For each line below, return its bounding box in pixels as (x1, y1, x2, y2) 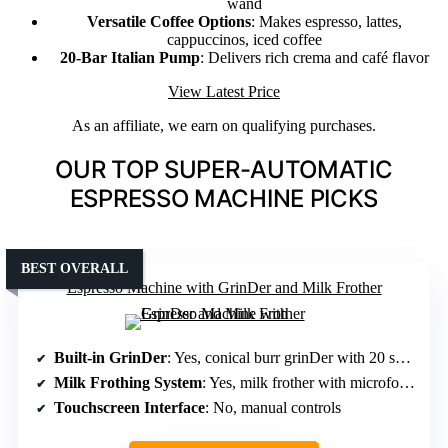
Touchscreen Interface (54, 399, 205, 417)
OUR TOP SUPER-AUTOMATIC (55, 155, 393, 185)
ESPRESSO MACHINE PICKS (69, 184, 379, 214)
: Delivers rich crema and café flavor (199, 49, 429, 67)
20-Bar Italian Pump (59, 49, 200, 67)
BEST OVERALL (21, 261, 128, 277)
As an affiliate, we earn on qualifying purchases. (72, 117, 376, 135)
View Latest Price (168, 83, 280, 101)
